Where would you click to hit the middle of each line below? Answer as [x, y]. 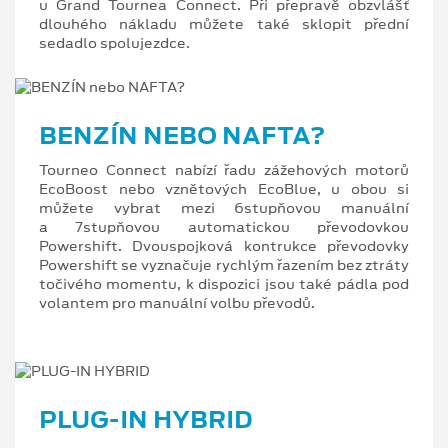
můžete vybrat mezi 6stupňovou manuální [224, 207]
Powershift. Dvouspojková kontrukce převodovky [224, 245]
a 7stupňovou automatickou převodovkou [224, 226]
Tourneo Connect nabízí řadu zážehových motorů [224, 169]
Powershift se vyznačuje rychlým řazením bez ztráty [224, 264]
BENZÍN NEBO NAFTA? [182, 135]
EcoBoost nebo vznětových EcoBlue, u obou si [224, 188]
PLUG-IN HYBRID [146, 418]
